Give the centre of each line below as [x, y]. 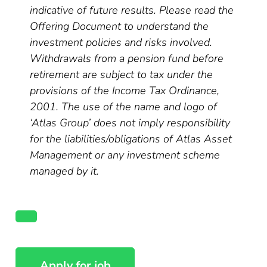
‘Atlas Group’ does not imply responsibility [130, 123]
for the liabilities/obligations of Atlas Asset [131, 139]
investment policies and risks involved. [121, 42]
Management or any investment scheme [125, 155]
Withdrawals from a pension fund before [127, 58]
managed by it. [65, 171]
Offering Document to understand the [119, 26]
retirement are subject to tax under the [122, 74]
